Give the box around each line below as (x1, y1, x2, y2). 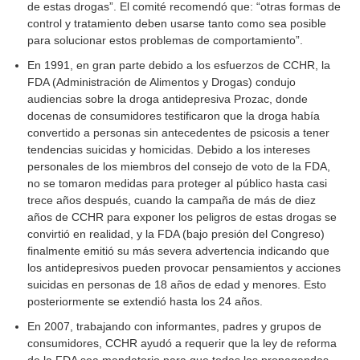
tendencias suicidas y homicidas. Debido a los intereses (27, 143, 311, 157)
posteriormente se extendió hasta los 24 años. (27, 295, 264, 309)
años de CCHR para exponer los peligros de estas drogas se (27, 211, 337, 224)
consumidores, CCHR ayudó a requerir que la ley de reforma (27, 337, 337, 350)
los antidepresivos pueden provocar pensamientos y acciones (27, 261, 342, 275)
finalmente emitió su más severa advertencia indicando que (27, 244, 330, 258)
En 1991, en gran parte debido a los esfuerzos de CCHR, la (27, 59, 331, 72)
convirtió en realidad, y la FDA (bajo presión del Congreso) (27, 227, 325, 241)
